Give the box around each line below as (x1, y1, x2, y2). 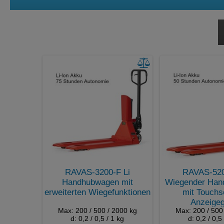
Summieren (19, 5, 69, 16)
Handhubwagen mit (61, 177, 133, 187)
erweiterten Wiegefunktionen (44, 187, 150, 197)
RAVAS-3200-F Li (64, 167, 130, 177)
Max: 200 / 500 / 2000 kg (57, 206, 137, 214)
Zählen (19, 27, 49, 38)
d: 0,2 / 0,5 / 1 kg (70, 214, 124, 222)
